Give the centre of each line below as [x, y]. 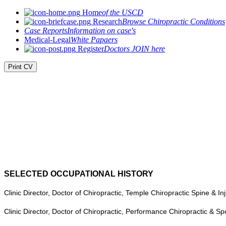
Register [90, 49]
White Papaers [94, 40]
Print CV [20, 67]
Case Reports [46, 31]
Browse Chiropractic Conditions [174, 21]
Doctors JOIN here [134, 49]
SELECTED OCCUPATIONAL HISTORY [79, 174]
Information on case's [101, 31]
